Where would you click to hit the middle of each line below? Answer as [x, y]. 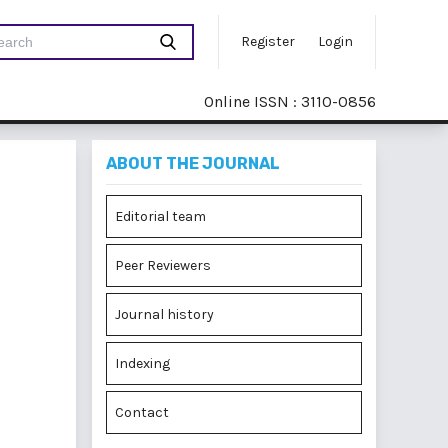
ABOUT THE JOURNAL [193, 163]
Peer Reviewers [163, 265]
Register [268, 41]
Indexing [142, 363]
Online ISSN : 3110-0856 [290, 101]
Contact [142, 412]
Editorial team [160, 216]
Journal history [164, 314]
